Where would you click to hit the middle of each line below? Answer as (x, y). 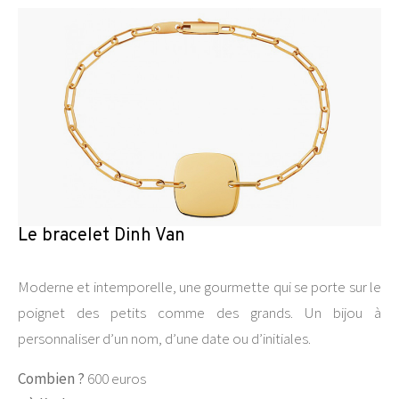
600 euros (115, 379)
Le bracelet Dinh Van (102, 236)
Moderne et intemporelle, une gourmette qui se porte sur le (199, 287)
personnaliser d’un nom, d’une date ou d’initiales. (164, 338)
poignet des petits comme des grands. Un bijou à (199, 313)
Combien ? (51, 379)
